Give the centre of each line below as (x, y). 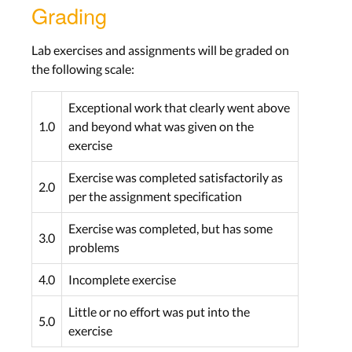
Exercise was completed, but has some (170, 229)
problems (94, 247)
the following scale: (83, 69)
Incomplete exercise (122, 280)
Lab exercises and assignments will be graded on (160, 50)
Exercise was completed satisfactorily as (176, 178)
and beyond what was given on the (161, 126)
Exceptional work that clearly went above (179, 108)
